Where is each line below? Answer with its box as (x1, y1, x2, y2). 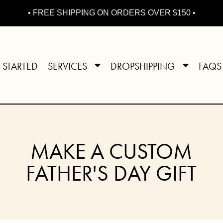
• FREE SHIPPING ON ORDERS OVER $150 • (27, 8, 196, 17)
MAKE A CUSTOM (30, 137, 193, 165)
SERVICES (48, 59, 92, 73)
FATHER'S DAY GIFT (26, 159, 197, 187)
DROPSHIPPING (111, 59, 180, 73)
